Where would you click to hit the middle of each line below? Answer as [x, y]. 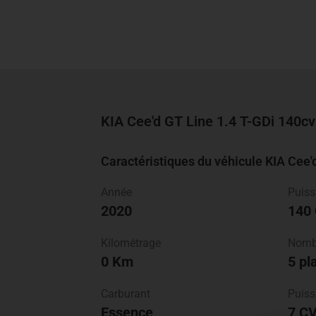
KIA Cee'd [133, 121]
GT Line [189, 121]
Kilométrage [131, 243]
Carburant [126, 294]
